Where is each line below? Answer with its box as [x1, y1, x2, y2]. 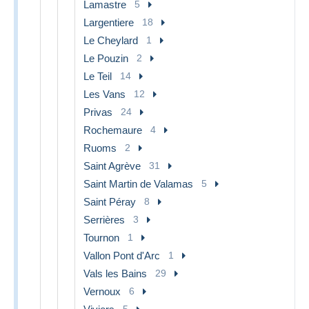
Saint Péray [83, 195, 136, 208]
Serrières [83, 213, 125, 226]
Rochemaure [83, 123, 142, 136]
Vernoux [83, 285, 121, 297]
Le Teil [83, 70, 112, 82]
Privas [83, 106, 112, 118]
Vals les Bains [83, 267, 147, 279]
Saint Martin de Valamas [83, 177, 193, 190]
